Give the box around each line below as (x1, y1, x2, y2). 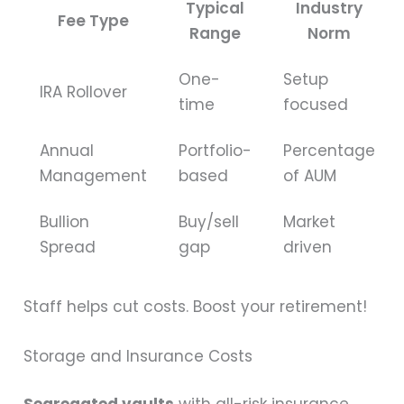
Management (40, 165, 148, 188)
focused (283, 94, 349, 116)
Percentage (283, 140, 376, 162)
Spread (40, 236, 96, 259)
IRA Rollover (40, 81, 128, 104)
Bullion (40, 211, 90, 234)
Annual (40, 140, 95, 162)
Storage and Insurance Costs (23, 344, 253, 367)
